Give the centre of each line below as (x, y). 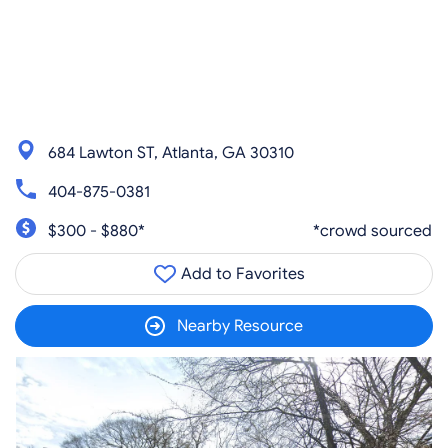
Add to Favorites (241, 274)
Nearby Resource (240, 326)
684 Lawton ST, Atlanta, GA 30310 (171, 152)
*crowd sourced (372, 230)
